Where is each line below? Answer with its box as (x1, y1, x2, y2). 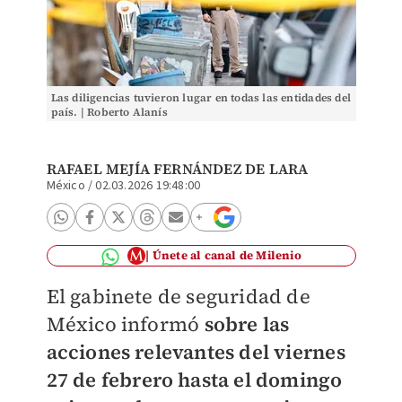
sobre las (204, 310, 290, 337)
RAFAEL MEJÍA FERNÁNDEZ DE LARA (46, 159, 309, 179)
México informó (46, 310, 205, 337)
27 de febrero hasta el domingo (46, 366, 343, 393)
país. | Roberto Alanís (50, 105, 168, 119)
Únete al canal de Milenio (152, 248, 301, 263)
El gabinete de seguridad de (46, 283, 310, 310)
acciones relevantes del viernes (46, 338, 345, 365)
